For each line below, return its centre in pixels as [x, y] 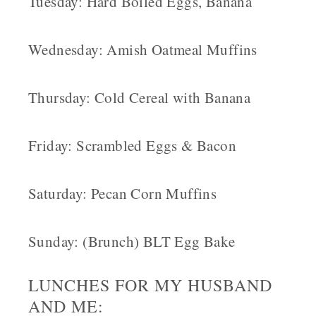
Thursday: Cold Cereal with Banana [140, 98]
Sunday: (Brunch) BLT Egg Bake [132, 242]
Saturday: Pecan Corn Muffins [123, 194]
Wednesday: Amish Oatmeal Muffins [143, 50]
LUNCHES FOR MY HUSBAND [150, 285]
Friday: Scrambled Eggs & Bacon [132, 146]
